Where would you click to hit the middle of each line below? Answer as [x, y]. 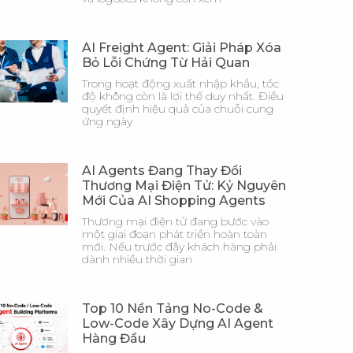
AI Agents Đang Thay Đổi [162, 171]
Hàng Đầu [114, 338]
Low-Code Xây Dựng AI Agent [178, 323]
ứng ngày [107, 121]
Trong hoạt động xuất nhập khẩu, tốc [180, 84]
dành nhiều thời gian [137, 259]
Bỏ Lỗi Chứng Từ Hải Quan [166, 63]
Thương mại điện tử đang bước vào [175, 221]
